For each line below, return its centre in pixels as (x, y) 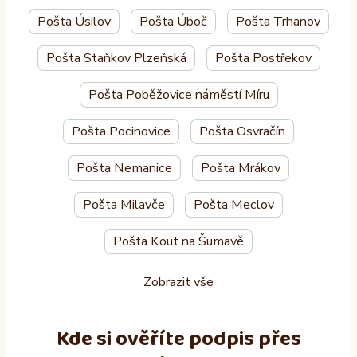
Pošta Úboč (173, 22)
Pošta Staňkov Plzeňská (116, 59)
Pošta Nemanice (124, 169)
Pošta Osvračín (242, 132)
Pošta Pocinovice (121, 132)
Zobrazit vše (178, 282)
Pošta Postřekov (263, 59)
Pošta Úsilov (74, 22)
